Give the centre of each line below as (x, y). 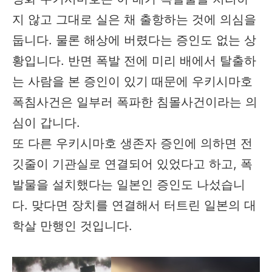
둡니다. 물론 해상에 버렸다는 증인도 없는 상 (134, 40)
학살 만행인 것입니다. (74, 226)
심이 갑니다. (46, 123)
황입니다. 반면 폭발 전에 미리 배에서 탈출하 (134, 61)
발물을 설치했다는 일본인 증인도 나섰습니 (129, 185)
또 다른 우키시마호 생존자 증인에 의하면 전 (132, 143)
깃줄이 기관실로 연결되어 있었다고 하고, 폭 (132, 164)
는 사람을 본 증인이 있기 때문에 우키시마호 (132, 81)
